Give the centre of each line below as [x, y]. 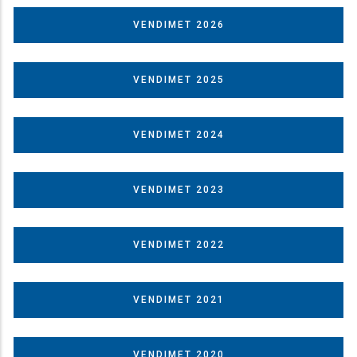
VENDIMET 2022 [178, 244]
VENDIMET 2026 [178, 24]
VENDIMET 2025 [178, 79]
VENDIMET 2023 [178, 189]
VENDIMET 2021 [178, 299]
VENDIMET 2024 [178, 134]
